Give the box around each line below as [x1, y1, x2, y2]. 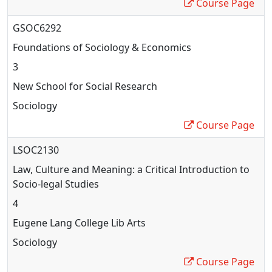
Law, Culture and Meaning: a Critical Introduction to [13, 162, 250, 176]
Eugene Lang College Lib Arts [13, 216, 146, 229]
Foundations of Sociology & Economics [13, 40, 191, 54]
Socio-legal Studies [13, 177, 99, 191]
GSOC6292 [13, 21, 61, 35]
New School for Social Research [13, 79, 157, 93]
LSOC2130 [13, 143, 59, 157]
